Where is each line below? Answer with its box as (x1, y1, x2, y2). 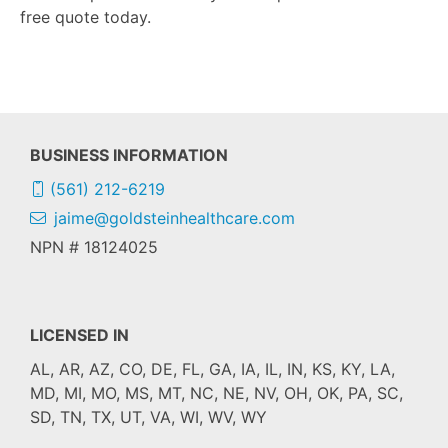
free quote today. (20, 7, 156, 27)
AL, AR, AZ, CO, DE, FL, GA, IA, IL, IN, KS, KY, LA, (30, 359, 395, 379)
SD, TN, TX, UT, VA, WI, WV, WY (30, 407, 267, 427)
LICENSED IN (30, 325, 129, 345)
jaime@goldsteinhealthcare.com (54, 208, 295, 228)
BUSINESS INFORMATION (30, 145, 228, 165)
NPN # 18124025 (30, 237, 158, 257)
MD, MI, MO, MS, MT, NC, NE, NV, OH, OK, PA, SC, (30, 383, 403, 403)
